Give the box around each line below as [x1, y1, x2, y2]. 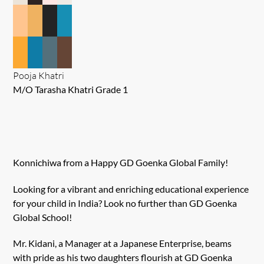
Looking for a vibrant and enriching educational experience [13, 183, 249, 194]
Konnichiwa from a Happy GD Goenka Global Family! [13, 156, 229, 168]
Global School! [13, 211, 72, 223]
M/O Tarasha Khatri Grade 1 [13, 83, 128, 95]
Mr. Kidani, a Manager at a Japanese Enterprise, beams [13, 237, 232, 249]
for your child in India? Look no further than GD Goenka [13, 197, 237, 209]
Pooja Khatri [13, 69, 65, 81]
